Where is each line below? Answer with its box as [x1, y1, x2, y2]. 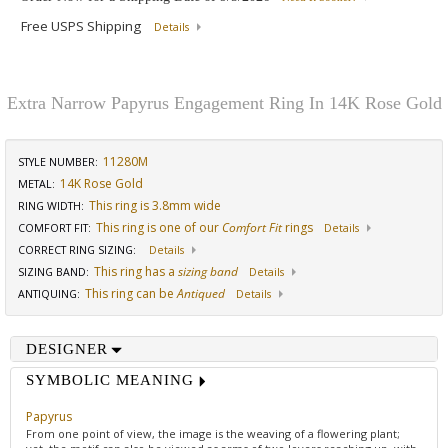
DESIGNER [26, 341, 108, 358]
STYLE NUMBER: [18, 155, 98, 170]
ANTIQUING [18, 287, 77, 302]
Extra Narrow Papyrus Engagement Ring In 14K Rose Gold [6, 93, 442, 114]
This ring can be [85, 285, 177, 303]
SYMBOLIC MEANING [26, 372, 194, 389]
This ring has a [94, 263, 178, 281]
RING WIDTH [18, 199, 81, 214]
